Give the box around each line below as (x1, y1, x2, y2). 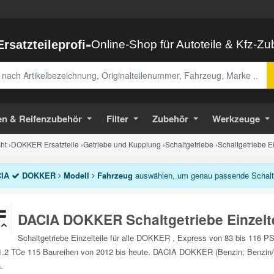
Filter (106, 112, 128, 125)
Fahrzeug (94, 169, 133, 181)
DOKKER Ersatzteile (11, 139, 79, 149)
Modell (61, 169, 92, 181)
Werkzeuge (212, 112, 261, 125)
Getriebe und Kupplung (83, 139, 161, 149)
